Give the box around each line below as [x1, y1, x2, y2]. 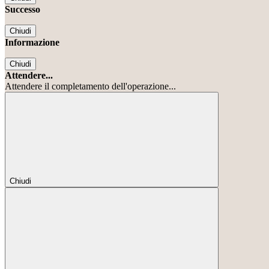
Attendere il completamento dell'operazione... [5, 81, 176, 92]
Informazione [5, 37, 59, 48]
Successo [5, 4, 40, 15]
